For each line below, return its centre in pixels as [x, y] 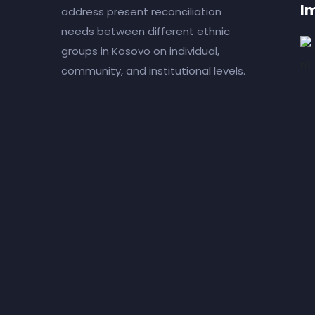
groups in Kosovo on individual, [140, 51]
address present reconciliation [141, 12]
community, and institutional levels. [153, 71]
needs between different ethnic [146, 31]
